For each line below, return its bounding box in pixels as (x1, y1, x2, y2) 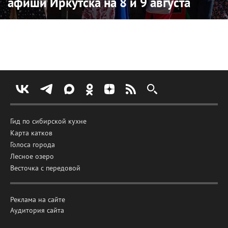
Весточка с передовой (10, 163, 80, 173)
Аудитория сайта (10, 205, 64, 215)
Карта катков (10, 128, 52, 137)
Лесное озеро (10, 151, 54, 161)
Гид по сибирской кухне (10, 116, 87, 126)
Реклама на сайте (10, 194, 65, 204)
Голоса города (10, 139, 55, 149)
